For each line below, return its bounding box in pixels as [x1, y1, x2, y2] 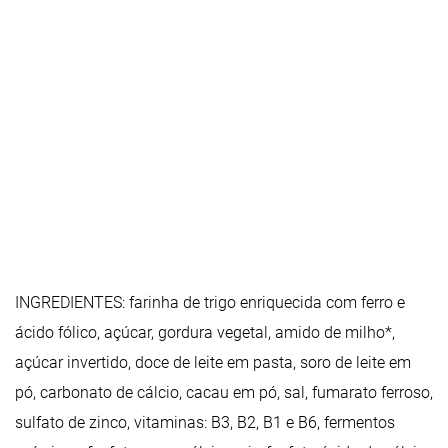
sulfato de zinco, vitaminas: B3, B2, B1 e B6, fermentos [15, 413, 395, 432]
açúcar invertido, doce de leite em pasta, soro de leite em [15, 353, 411, 372]
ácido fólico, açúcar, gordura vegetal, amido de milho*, [15, 323, 395, 342]
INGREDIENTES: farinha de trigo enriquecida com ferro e [15, 293, 405, 312]
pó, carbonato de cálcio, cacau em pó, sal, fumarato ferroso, [15, 383, 433, 402]
